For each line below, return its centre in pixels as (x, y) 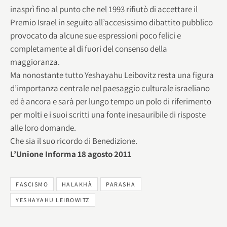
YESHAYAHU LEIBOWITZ (53, 200)
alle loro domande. (43, 127)
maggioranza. (35, 62)
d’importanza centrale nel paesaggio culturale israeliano (110, 88)
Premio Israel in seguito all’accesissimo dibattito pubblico (111, 22)
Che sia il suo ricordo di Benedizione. (74, 141)
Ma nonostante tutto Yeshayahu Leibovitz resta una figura (112, 75)
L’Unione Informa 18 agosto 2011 (71, 154)
